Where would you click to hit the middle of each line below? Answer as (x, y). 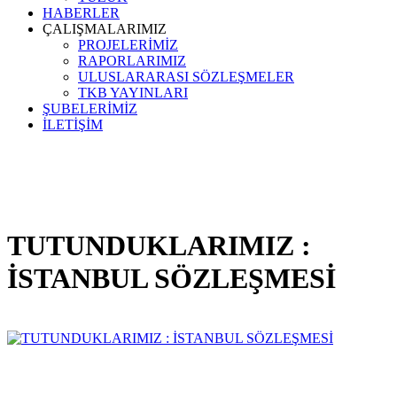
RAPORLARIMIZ (132, 61)
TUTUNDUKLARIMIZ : (159, 246)
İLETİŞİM (73, 125)
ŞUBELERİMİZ (90, 109)
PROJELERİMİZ (128, 45)
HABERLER (81, 13)
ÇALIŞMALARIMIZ (105, 29)
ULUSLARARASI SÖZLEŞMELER (186, 77)
